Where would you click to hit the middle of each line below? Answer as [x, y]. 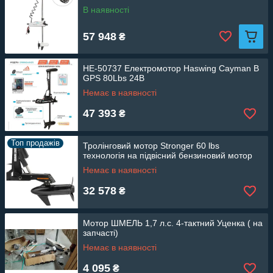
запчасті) [101, 233]
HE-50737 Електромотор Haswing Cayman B [171, 69]
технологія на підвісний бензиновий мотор [168, 156]
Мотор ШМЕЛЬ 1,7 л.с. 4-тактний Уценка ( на [173, 223]
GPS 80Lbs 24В [114, 78]
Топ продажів [35, 143]
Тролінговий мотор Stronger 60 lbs [151, 146]
